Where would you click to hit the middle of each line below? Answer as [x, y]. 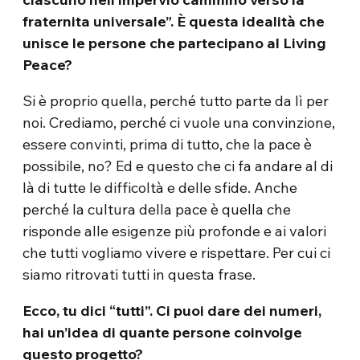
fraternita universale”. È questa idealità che [174, 22]
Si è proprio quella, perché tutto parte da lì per [176, 101]
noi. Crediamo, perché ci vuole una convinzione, [179, 123]
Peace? [48, 65]
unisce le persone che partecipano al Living [175, 43]
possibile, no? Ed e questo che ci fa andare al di [178, 166]
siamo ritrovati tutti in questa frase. [139, 275]
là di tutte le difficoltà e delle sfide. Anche [160, 188]
